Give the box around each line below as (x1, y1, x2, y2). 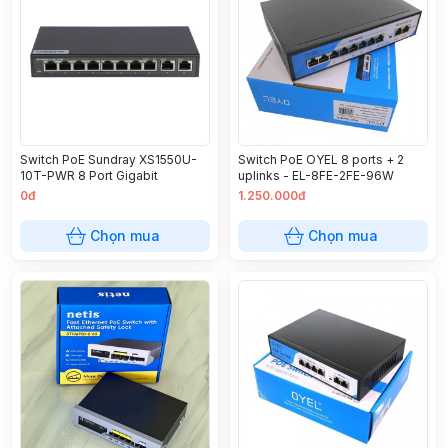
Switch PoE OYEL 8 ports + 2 (238, 152, 404, 167)
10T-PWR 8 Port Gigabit (20, 168, 158, 183)
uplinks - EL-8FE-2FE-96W (238, 168, 394, 183)
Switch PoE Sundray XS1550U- (20, 152, 197, 167)
